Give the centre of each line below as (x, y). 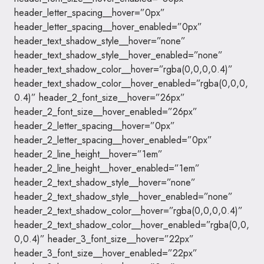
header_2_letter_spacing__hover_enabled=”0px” (113, 140)
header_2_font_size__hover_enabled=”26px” (106, 112)
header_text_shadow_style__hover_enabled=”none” (118, 55)
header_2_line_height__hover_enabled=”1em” (107, 168)
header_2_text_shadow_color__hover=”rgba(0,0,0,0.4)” (128, 211)
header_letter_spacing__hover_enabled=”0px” (108, 27)
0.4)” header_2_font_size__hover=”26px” (100, 98)
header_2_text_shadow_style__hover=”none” (105, 182)
